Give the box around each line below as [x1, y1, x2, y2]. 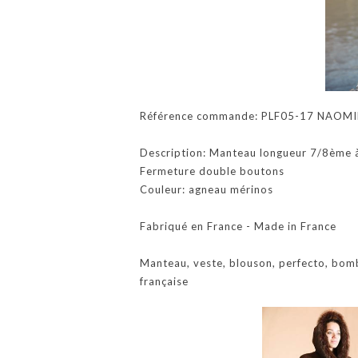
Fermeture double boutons [140, 165, 284, 177]
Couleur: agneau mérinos [140, 183, 273, 196]
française [140, 275, 189, 288]
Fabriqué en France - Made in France [140, 220, 336, 233]
